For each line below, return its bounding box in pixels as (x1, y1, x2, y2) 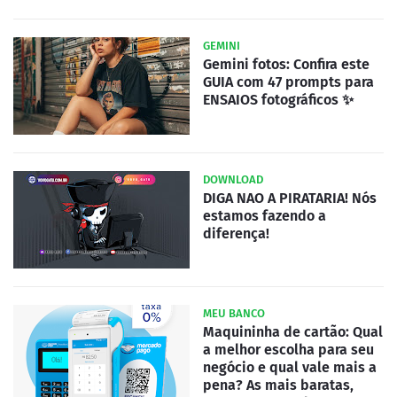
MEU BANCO (203, 306, 265, 320)
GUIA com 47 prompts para (203, 73, 374, 90)
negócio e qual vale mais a (203, 358, 377, 376)
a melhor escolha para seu (203, 340, 374, 358)
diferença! (203, 224, 269, 242)
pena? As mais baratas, (203, 376, 354, 393)
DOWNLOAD (203, 172, 263, 186)
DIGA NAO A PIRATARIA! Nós (203, 189, 377, 206)
